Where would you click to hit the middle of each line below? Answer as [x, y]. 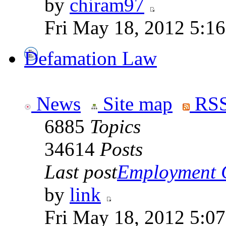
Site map [135, 104]
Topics [115, 127]
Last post [81, 172]
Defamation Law [91, 59]
